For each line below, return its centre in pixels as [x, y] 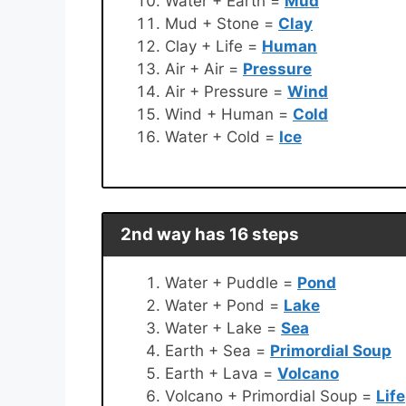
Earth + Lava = [221, 373]
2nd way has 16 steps [209, 235]
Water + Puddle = [231, 282]
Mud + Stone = [222, 23]
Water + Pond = [224, 305]
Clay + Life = [213, 46]
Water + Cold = [222, 136]
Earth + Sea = [217, 350]
